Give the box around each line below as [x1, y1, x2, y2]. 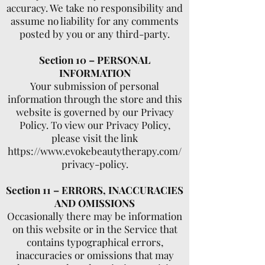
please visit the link [51, 131, 138, 144]
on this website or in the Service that [12, 222, 177, 235]
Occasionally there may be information [7, 209, 182, 222]
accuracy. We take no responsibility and [7, 1, 183, 14]
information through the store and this [7, 92, 182, 105]
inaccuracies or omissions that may [15, 248, 174, 261]
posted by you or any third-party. [20, 27, 170, 40]
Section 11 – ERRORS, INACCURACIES [6, 183, 183, 196]
